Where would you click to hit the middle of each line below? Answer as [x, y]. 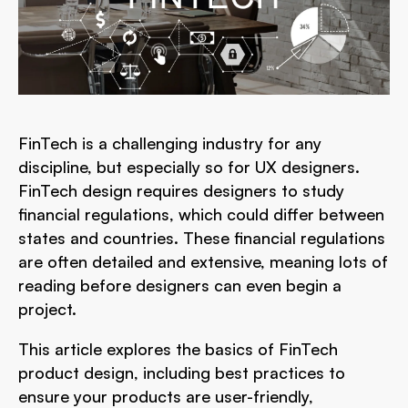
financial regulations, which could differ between [201, 214]
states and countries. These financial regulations [202, 238]
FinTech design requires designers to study [181, 190]
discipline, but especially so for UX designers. [189, 167]
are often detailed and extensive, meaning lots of [203, 261]
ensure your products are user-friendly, [166, 396]
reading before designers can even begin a [180, 285]
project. [47, 309]
